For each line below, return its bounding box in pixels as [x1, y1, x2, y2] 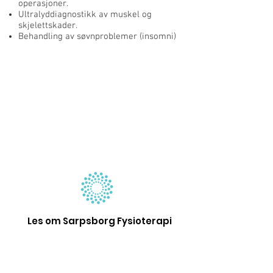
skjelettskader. [18, 20, 77, 31]
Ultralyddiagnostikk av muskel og [18, 9, 152, 20]
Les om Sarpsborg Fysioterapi [27, 214, 172, 227]
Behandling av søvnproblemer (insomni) [18, 31, 176, 42]
